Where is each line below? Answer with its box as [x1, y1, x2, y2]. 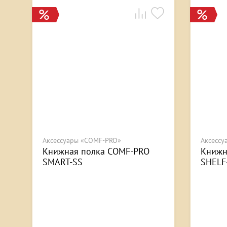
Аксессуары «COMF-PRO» [43, 136, 121, 145]
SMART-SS [43, 156, 83, 168]
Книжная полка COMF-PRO [43, 145, 149, 158]
